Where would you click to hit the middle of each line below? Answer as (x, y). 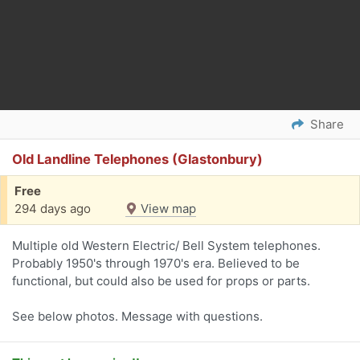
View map (167, 209)
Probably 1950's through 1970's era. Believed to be (156, 264)
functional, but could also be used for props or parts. (161, 281)
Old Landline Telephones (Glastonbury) (137, 160)
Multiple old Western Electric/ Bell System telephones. (166, 246)
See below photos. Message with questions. (137, 317)
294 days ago (53, 209)
